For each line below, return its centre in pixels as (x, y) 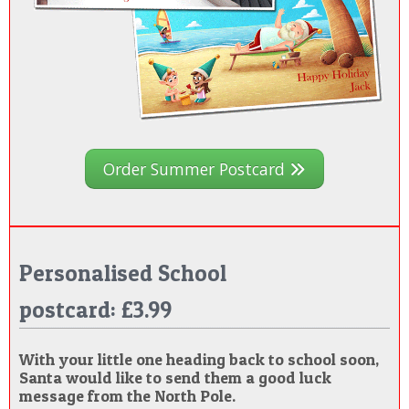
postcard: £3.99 (95, 310)
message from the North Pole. (127, 396)
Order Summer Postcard (196, 169)
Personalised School (123, 273)
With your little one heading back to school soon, (199, 360)
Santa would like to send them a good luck (175, 378)
